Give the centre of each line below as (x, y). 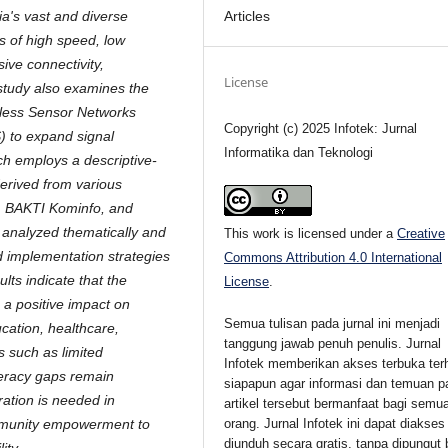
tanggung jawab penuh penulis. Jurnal (333, 343)
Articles (247, 15)
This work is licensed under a (311, 233)
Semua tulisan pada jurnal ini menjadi (332, 323)
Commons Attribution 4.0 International (333, 257)
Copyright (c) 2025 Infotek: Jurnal (321, 128)
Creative (421, 233)
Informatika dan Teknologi (299, 152)
